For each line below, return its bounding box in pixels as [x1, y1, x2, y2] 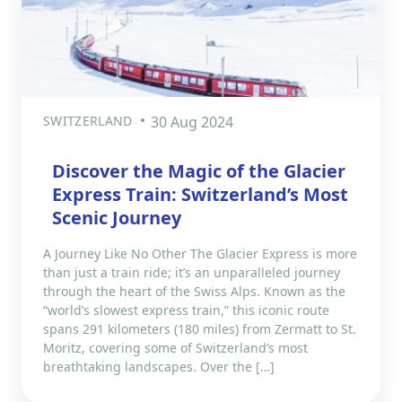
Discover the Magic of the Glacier [52, 158, 345, 183]
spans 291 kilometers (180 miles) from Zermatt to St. [43, 319, 356, 337]
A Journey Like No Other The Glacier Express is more [43, 244, 357, 262]
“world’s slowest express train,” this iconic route [43, 301, 329, 319]
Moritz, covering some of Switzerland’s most [43, 338, 308, 356]
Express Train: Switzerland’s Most [52, 181, 348, 206]
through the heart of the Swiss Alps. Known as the [43, 282, 345, 300]
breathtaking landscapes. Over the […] [43, 357, 275, 375]
